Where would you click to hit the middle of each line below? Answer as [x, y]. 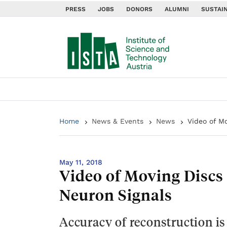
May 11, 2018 [81, 162]
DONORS [139, 9]
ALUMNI [177, 9]
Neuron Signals [116, 195]
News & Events [118, 121]
